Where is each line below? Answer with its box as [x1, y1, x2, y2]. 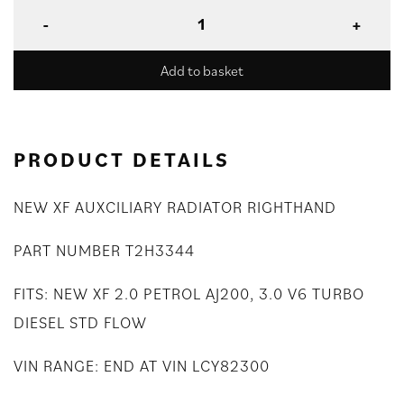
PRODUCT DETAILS [14, 146, 230, 173]
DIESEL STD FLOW [14, 312, 147, 334]
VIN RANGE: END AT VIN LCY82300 [14, 355, 270, 377]
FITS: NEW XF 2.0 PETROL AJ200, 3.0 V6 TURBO [14, 283, 364, 305]
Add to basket [161, 61, 243, 80]
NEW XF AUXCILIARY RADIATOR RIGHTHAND [14, 197, 336, 218]
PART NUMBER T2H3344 [14, 240, 195, 262]
